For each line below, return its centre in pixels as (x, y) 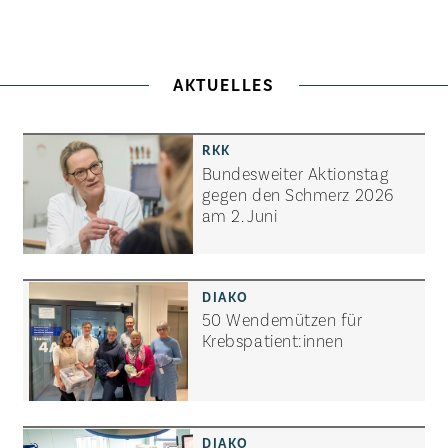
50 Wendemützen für (282, 319)
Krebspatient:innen (272, 340)
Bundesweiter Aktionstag (295, 172)
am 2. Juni (239, 214)
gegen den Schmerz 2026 (297, 193)
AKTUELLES (224, 84)
